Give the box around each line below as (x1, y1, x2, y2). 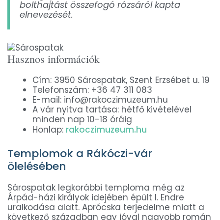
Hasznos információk (7, 51, 100, 66)
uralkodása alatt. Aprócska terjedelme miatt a (7, 201, 204, 214)
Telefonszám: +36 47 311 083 (32, 83, 152, 96)
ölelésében (7, 159, 66, 174)
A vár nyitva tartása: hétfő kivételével (32, 103, 192, 115)
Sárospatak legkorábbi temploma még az (7, 182, 185, 194)
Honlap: (32, 123, 66, 136)
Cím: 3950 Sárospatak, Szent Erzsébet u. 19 (32, 74, 210, 86)
